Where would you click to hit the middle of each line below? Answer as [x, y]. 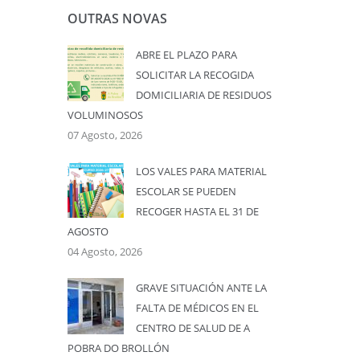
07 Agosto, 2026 [104, 135]
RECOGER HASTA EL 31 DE [197, 211]
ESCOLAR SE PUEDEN [186, 191]
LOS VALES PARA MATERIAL [201, 171]
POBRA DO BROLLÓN [118, 348]
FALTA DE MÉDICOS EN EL [197, 308]
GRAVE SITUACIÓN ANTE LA [201, 288]
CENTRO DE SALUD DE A [192, 328]
